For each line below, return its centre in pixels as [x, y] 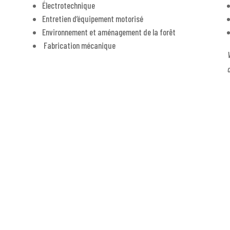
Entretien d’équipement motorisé [92, 19]
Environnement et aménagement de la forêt [109, 32]
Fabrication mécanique [79, 45]
